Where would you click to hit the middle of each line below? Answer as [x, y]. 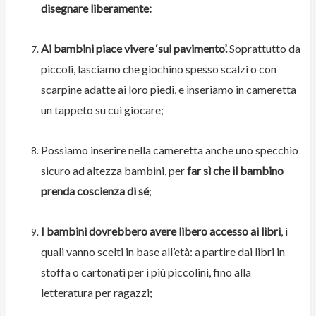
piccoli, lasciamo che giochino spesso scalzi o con [158, 69]
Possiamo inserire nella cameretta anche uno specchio [169, 150]
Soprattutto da [263, 49]
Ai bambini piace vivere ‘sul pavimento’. [134, 49]
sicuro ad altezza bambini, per [114, 171]
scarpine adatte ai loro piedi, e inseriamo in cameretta [168, 90]
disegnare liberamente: [96, 8]
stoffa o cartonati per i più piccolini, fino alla [146, 272]
